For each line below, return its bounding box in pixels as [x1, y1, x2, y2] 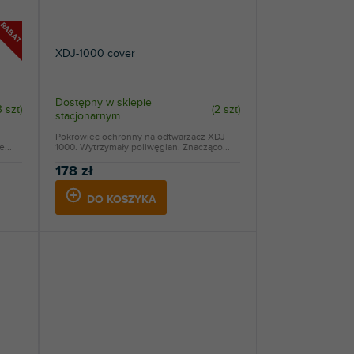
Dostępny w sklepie [55, 96, 152, 110]
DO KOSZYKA [86, 193, 156, 207]
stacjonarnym [55, 109, 120, 123]
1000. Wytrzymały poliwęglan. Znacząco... [55, 141, 230, 153]
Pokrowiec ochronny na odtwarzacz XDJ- [55, 131, 228, 143]
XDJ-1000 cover [55, 47, 135, 61]
